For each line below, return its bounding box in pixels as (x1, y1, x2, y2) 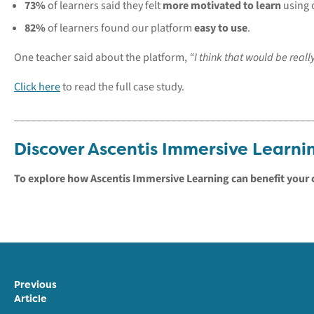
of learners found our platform (46, 20, 194, 36)
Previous (14, 277, 57, 291)
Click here (14, 79, 60, 95)
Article (14, 291, 47, 305)
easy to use (194, 20, 247, 36)
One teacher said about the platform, (14, 50, 189, 65)
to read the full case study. (60, 79, 184, 95)
